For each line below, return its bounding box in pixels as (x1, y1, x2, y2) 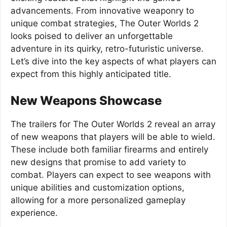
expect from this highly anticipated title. (11, 69, 171, 79)
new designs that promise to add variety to (11, 157, 186, 167)
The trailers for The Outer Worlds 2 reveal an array (11, 119, 215, 129)
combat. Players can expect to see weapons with (11, 169, 211, 180)
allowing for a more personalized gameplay (11, 195, 185, 205)
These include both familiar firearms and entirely (11, 144, 208, 155)
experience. (11, 207, 58, 218)
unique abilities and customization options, (11, 182, 184, 193)
